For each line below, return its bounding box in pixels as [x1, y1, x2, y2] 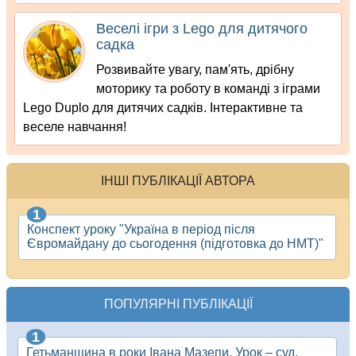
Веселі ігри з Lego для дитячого [96, 21, 308, 37]
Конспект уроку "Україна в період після [27, 222, 255, 237]
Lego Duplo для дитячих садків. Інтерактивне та [23, 101, 303, 115]
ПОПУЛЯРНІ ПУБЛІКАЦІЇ [103, 297, 253, 311]
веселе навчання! [23, 120, 126, 134]
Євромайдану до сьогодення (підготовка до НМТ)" [27, 237, 323, 251]
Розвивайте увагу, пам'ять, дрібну [96, 63, 295, 77]
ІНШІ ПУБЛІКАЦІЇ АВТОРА [101, 174, 255, 188]
